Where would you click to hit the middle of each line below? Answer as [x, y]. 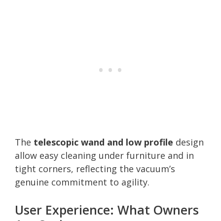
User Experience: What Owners [107, 209]
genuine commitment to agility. [82, 182]
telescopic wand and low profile [103, 142]
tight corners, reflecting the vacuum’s [95, 168]
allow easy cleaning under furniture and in [104, 155]
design [188, 142]
